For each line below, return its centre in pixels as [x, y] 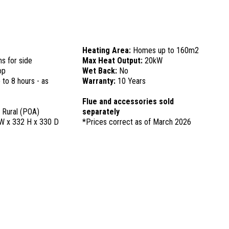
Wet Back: [100, 71]
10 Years [131, 81]
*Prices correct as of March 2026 [136, 122]
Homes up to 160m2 [166, 50]
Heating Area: [107, 50]
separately [101, 112]
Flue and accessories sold [128, 101]
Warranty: [100, 81]
